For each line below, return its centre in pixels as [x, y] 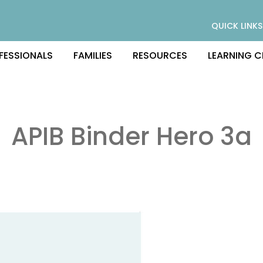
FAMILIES [93, 55]
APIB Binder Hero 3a [131, 136]
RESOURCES [160, 55]
